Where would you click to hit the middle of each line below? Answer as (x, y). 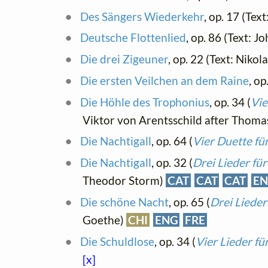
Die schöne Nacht (124, 202)
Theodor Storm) (124, 180)
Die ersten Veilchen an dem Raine (164, 80)
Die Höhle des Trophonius (144, 102)
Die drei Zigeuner (124, 59)
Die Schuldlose (117, 241)
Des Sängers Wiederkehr (142, 16)
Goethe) (104, 220)
